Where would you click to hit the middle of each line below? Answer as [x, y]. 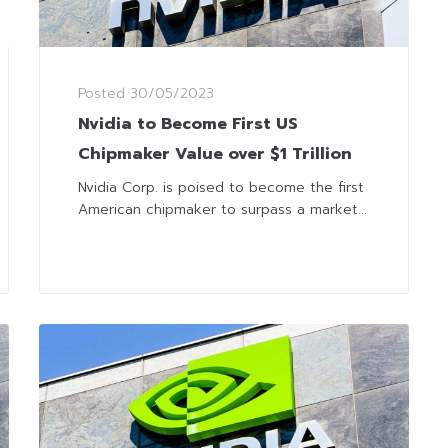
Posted [104, 94]
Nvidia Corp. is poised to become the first [221, 188]
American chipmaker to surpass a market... [222, 210]
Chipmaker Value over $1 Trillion [215, 154]
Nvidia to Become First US [188, 124]
